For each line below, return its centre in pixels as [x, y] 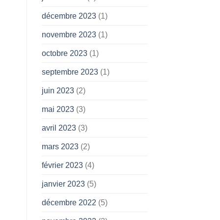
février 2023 [62, 165]
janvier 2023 [63, 184]
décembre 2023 [69, 16]
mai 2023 [58, 110]
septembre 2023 [70, 72]
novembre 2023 [69, 35]
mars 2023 [60, 147]
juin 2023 [58, 91]
